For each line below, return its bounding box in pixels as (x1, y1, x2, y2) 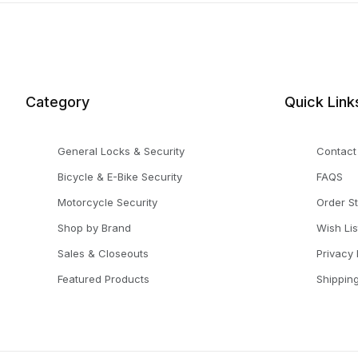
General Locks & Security (58, 145, 185, 157)
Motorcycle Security (58, 196, 157, 209)
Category (26, 93, 89, 110)
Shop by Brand (58, 221, 131, 234)
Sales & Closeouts (58, 247, 149, 260)
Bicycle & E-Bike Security (58, 170, 182, 183)
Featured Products (58, 272, 149, 285)
